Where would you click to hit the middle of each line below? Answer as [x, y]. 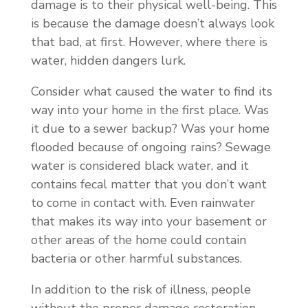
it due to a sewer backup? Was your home [150, 128]
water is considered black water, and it [140, 165]
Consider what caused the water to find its [151, 91]
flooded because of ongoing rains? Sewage [151, 147]
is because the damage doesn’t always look [152, 23]
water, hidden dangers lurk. [108, 60]
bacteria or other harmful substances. [136, 258]
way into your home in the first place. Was [150, 110]
